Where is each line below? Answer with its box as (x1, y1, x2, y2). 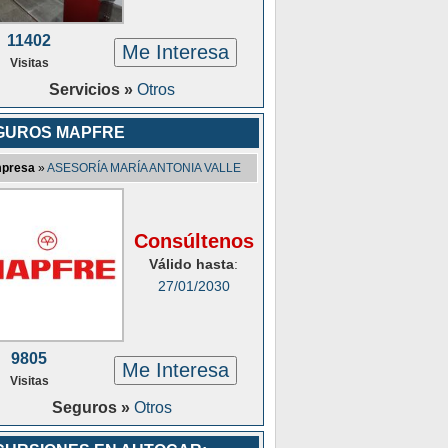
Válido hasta (149, 256, 234, 272)
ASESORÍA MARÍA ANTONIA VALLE (47, 161, 241, 175)
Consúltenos (133, 230, 254, 252)
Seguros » (52, 399, 134, 416)
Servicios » (49, 81, 137, 98)
